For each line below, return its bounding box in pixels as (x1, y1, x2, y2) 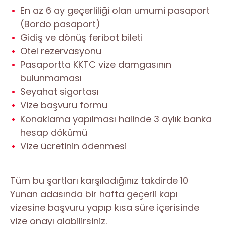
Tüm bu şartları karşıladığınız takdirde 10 (10, 174, 188, 187)
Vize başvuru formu (20, 99, 107, 112)
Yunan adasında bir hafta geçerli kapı (10, 188, 178, 201)
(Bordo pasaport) (20, 18, 100, 31)
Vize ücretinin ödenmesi (20, 140, 127, 153)
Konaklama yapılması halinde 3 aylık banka (20, 113, 212, 126)
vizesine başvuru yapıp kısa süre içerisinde (10, 201, 199, 214)
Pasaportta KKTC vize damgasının (20, 58, 171, 71)
